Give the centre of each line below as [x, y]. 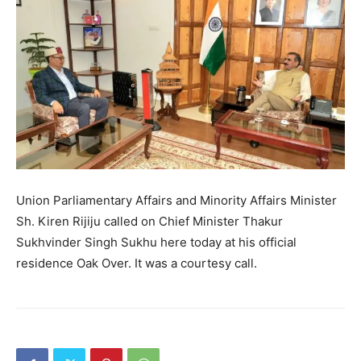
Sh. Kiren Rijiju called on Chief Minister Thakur [149, 222]
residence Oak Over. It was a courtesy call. [137, 263]
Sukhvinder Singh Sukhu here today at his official [156, 243]
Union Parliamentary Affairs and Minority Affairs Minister [176, 201]
